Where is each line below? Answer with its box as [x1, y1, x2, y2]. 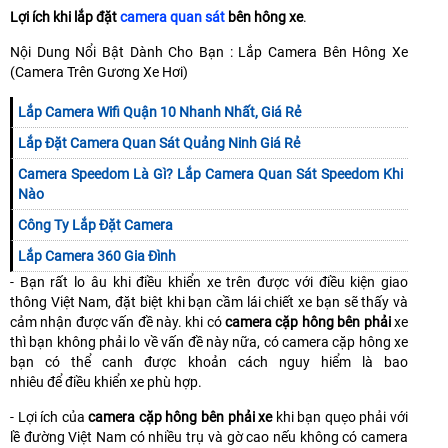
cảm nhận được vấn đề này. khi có [10, 314, 226, 331]
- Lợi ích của [10, 409, 89, 426]
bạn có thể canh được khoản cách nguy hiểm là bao [10, 354, 408, 371]
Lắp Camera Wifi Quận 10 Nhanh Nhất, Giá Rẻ [18, 104, 301, 121]
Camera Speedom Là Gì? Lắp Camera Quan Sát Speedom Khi [18, 166, 403, 183]
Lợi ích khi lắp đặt [10, 9, 120, 26]
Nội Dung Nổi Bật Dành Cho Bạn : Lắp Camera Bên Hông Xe [10, 44, 408, 61]
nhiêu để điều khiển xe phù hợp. [10, 374, 202, 391]
